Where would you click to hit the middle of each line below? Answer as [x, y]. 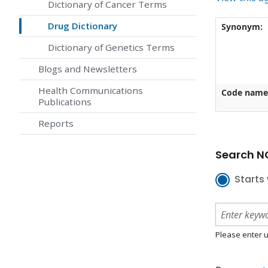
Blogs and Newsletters [88, 69]
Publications [65, 102]
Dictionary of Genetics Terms [111, 48]
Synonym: [242, 27]
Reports [56, 124]
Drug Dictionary [83, 26]
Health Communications [91, 91]
